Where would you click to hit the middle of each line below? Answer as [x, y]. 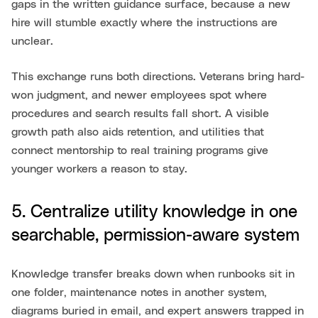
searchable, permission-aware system [155, 236]
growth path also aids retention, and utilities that [138, 132]
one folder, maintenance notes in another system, [139, 293]
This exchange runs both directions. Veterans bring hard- [158, 77]
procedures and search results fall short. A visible [140, 114]
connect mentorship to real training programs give [140, 151]
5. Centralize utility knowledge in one [154, 213]
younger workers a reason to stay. [99, 169]
